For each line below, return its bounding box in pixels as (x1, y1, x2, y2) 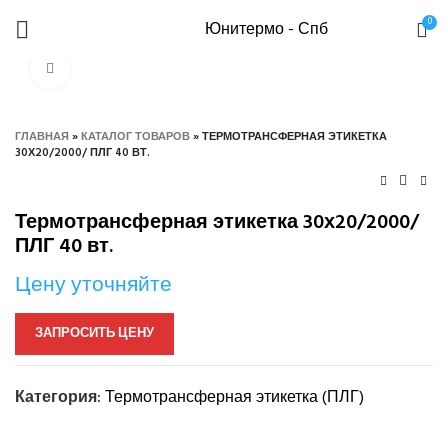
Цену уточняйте (15, 269, 172, 302)
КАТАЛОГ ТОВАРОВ (81, 128, 190, 146)
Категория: (15, 385, 101, 411)
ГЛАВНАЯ (15, 128, 69, 146)
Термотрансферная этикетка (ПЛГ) (105, 385, 364, 411)
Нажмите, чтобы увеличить (70, 58, 244, 79)
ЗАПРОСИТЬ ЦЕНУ (35, 323, 154, 344)
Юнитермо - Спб (205, 16, 328, 43)
